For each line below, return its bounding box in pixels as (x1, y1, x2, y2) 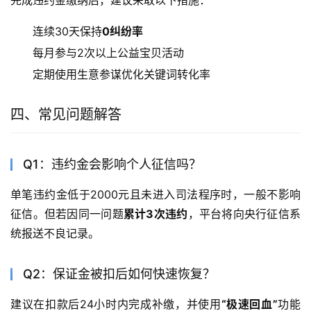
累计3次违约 (123, 206, 188, 221)
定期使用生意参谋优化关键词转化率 (33, 67, 210, 81)
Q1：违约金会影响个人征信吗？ (23, 156, 201, 171)
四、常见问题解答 (10, 106, 121, 123)
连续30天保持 (33, 24, 102, 38)
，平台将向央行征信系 (187, 206, 301, 221)
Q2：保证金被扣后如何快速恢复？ (23, 266, 215, 281)
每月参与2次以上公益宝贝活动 (33, 45, 184, 60)
